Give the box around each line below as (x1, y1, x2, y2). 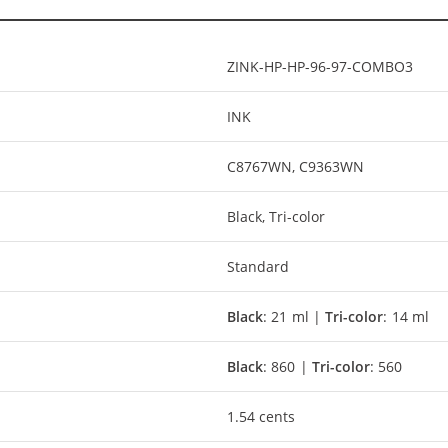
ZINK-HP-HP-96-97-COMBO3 (227, 56, 413, 76)
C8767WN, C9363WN (227, 156, 365, 176)
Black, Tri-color (227, 206, 326, 226)
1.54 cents (227, 406, 296, 426)
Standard (227, 256, 289, 276)
